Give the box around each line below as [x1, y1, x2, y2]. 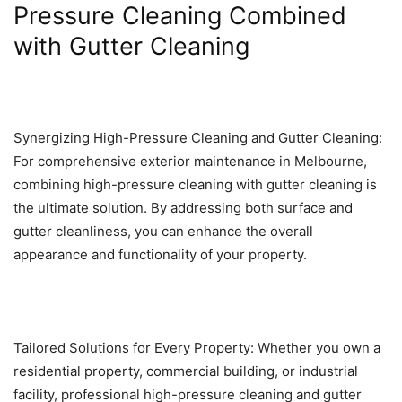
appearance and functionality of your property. [13, 246, 307, 264]
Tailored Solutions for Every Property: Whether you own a [13, 339, 380, 357]
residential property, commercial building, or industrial [13, 363, 358, 380]
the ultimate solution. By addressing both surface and [13, 199, 353, 217]
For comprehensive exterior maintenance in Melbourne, [13, 153, 367, 170]
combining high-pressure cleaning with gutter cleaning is [13, 176, 377, 194]
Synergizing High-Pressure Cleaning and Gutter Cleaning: [13, 129, 382, 147]
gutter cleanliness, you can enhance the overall [13, 223, 313, 240]
